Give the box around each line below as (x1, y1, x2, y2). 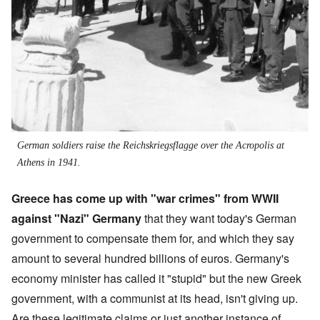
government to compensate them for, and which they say (11, 230, 294, 247)
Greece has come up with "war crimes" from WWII (11, 190, 279, 207)
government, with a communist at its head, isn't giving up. (11, 290, 298, 307)
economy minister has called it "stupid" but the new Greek (11, 270, 301, 287)
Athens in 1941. (17, 157, 81, 169)
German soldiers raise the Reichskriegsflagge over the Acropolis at (17, 140, 284, 151)
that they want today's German (141, 210, 296, 227)
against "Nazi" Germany (11, 210, 141, 227)
